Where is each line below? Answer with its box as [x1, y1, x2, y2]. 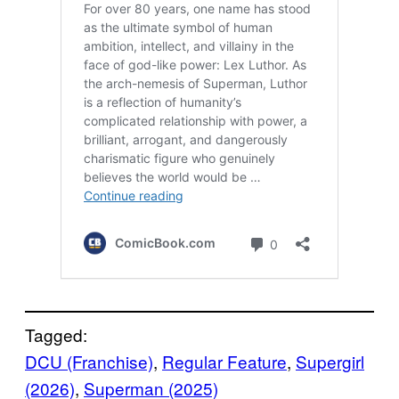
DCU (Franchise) [25, 348, 153, 373]
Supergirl [296, 348, 364, 373]
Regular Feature [162, 348, 287, 373]
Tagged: [25, 322, 87, 346]
